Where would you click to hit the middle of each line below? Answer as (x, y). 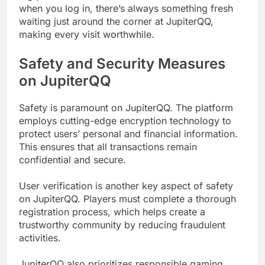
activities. (40, 238)
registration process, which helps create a (112, 212)
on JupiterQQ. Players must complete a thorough (127, 199)
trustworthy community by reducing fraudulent (122, 225)
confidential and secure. (72, 160)
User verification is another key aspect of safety (126, 186)
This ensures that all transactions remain (108, 147)
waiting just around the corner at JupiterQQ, (116, 22)
